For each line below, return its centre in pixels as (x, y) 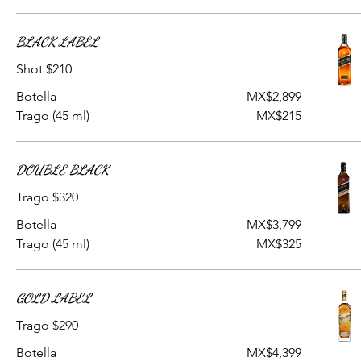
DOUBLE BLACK (62, 170)
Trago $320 (47, 197)
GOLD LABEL (54, 298)
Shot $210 (44, 69)
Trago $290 (47, 325)
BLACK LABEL (57, 41)
